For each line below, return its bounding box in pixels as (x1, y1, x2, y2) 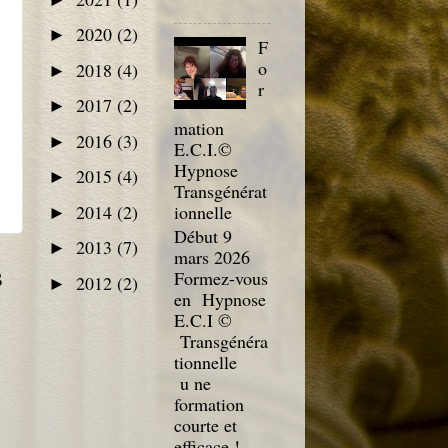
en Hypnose (173, 287, 266, 312)
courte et (173, 413, 237, 438)
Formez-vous (173, 266, 268, 291)
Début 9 (173, 224, 232, 249)
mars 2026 (173, 245, 250, 270)
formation (173, 392, 244, 417)
